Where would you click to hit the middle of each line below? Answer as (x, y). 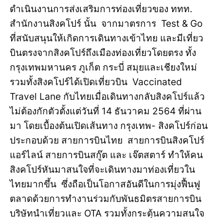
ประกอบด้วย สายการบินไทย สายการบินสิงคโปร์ (107, 141)
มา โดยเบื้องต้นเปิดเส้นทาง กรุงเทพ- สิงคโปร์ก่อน (109, 126)
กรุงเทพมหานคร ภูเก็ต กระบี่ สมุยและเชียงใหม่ (103, 68)
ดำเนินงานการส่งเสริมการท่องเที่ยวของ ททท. (101, 9)
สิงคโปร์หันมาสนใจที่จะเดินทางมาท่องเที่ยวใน (102, 170)
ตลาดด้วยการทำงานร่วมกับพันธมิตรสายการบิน (107, 199)
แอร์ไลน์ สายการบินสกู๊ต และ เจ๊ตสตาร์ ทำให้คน (106, 155)
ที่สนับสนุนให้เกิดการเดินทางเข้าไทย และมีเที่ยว (107, 38)
